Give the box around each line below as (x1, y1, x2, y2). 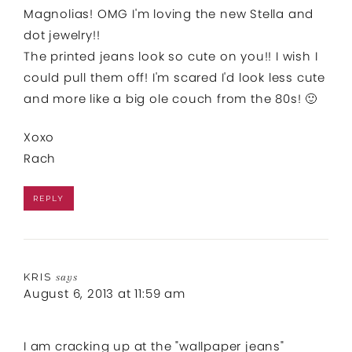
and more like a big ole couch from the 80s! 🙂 (24, 90, 317, 107)
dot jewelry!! (24, 26, 101, 43)
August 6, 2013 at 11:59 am (24, 284, 185, 302)
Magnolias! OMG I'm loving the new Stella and (24, 5, 314, 22)
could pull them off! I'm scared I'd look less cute (24, 68, 325, 86)
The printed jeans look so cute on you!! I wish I (24, 47, 318, 64)
